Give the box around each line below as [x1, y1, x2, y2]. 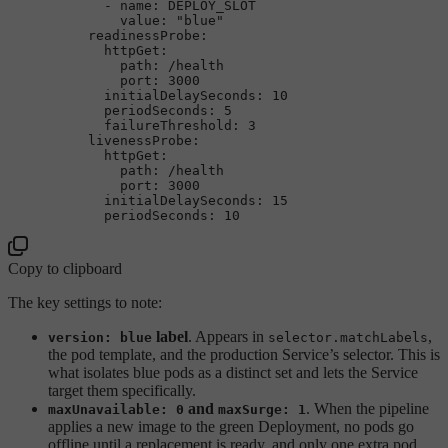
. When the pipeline [306, 399, 429, 417]
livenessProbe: [88, 132, 200, 148]
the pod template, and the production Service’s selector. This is [48, 345, 440, 363]
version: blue [48, 329, 152, 345]
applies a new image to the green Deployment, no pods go [48, 417, 414, 435]
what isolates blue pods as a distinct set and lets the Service [48, 363, 418, 381]
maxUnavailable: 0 [48, 401, 184, 417]
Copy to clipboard [8, 259, 122, 277]
